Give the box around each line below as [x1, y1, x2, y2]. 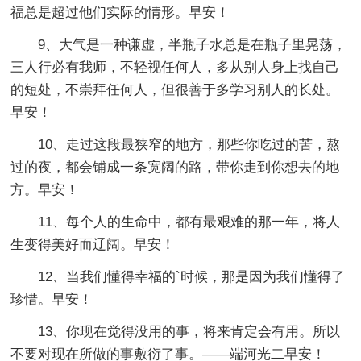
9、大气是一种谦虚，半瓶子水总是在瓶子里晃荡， [38, 36, 347, 52]
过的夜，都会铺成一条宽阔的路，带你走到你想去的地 [10, 159, 340, 175]
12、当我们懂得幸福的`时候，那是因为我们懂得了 [38, 268, 346, 284]
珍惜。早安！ [10, 291, 93, 307]
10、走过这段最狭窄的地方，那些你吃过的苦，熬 [38, 136, 341, 152]
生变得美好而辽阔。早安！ [10, 236, 176, 252]
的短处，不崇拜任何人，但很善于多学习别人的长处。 [10, 81, 340, 98]
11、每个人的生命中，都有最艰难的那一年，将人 [38, 214, 341, 230]
